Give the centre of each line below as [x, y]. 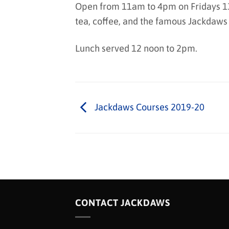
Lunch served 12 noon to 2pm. [136, 48]
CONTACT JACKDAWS [123, 203]
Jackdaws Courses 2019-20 [148, 107]
